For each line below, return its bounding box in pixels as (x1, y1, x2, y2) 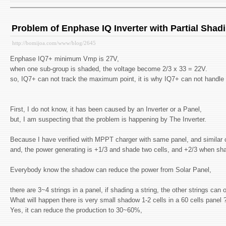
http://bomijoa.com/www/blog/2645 (12, 39, 96, 46)
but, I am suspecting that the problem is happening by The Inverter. (10, 115, 206, 123)
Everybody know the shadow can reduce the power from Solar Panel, (10, 165, 211, 174)
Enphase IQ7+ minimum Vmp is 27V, (10, 54, 121, 63)
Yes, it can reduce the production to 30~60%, (10, 206, 142, 214)
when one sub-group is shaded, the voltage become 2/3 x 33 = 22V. (10, 65, 209, 73)
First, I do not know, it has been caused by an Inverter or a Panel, (10, 105, 202, 113)
